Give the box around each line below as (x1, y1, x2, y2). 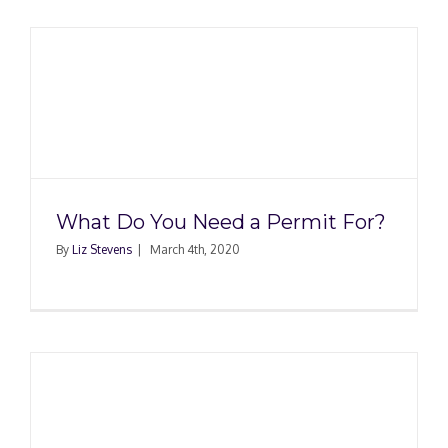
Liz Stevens (72, 242, 132, 257)
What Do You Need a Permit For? (56, 210, 386, 234)
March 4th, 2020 (150, 242, 240, 257)
